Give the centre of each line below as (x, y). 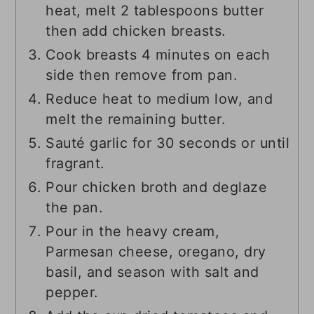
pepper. (72, 293)
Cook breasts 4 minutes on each (158, 55)
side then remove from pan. (142, 75)
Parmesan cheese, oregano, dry (156, 252)
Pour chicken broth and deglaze (157, 187)
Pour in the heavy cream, (133, 232)
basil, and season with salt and (152, 272)
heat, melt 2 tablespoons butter (155, 11)
